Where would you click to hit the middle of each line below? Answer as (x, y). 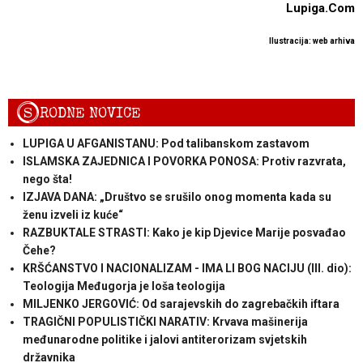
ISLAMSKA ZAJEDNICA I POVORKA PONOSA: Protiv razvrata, (184, 162)
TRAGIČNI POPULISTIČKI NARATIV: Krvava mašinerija (165, 322)
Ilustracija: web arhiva (312, 41)
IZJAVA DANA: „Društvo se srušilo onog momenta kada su (177, 197)
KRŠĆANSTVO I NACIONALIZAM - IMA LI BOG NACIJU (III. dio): (187, 269)
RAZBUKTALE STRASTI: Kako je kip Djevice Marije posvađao (184, 233)
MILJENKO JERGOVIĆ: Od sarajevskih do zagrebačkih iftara (181, 304)
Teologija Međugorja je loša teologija (124, 286)
